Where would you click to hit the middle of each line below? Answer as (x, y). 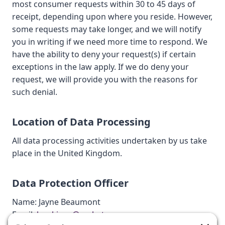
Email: (24, 214)
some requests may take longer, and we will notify (107, 29)
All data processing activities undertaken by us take (109, 141)
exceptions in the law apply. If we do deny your (100, 67)
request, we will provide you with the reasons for (105, 79)
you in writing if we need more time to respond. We (110, 42)
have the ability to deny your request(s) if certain (104, 54)
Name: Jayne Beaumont (56, 202)
